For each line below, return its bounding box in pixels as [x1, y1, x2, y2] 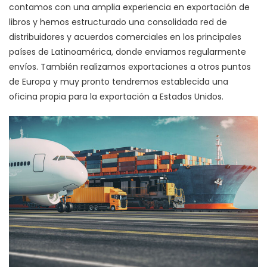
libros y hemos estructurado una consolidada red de [9, 16, 227, 29]
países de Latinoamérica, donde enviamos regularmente [9, 46, 246, 58]
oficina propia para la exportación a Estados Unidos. [9, 91, 223, 103]
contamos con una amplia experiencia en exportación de [9, 1, 250, 14]
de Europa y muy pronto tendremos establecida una [9, 76, 228, 88]
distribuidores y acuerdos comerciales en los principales [9, 31, 241, 44]
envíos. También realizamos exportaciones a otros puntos [9, 61, 251, 73]
